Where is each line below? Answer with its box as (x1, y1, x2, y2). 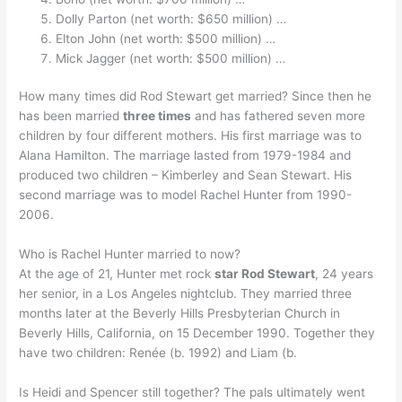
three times (123, 109, 192, 124)
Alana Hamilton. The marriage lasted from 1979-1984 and (19, 148, 352, 163)
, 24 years (315, 267, 374, 282)
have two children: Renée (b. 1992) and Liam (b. (19, 345, 298, 361)
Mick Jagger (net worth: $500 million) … (56, 50, 286, 66)
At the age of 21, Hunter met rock (19, 267, 215, 282)
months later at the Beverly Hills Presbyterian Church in (19, 306, 341, 321)
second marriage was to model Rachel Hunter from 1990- (19, 188, 353, 203)
